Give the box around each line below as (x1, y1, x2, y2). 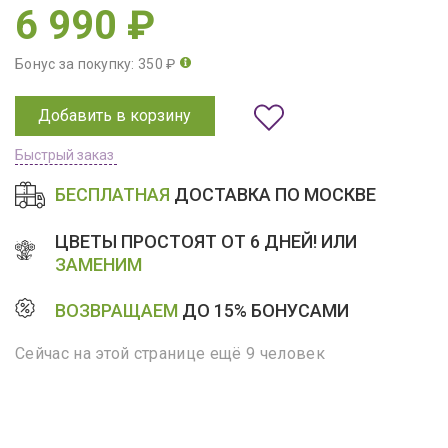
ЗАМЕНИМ (55, 253, 142, 275)
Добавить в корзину (38, 105, 191, 125)
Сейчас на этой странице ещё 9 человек (15, 343, 325, 363)
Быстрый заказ (15, 146, 114, 163)
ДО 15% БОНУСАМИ (178, 300, 349, 322)
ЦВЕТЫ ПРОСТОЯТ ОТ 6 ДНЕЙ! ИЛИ (55, 230, 357, 252)
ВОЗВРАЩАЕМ (55, 300, 178, 322)
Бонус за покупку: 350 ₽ (15, 55, 176, 72)
